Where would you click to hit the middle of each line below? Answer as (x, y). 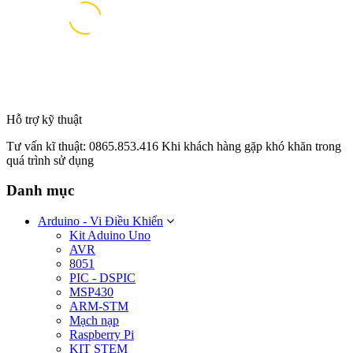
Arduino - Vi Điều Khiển (100, 221)
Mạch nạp (94, 321)
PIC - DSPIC (102, 278)
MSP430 (91, 292)
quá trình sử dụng (50, 160)
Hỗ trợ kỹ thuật (44, 119)
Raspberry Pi (102, 335)
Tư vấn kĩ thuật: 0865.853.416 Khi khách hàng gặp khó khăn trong (174, 146)
